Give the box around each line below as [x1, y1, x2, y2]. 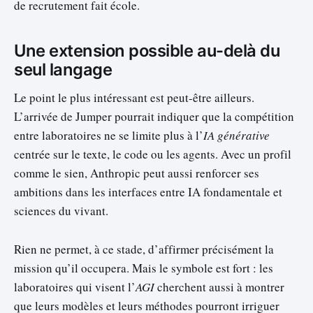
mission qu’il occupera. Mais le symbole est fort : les [14, 259, 273, 276]
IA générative [203, 127, 270, 144]
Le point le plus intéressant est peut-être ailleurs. [14, 89, 254, 106]
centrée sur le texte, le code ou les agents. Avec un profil [14, 146, 291, 163]
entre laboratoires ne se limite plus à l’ [14, 127, 203, 144]
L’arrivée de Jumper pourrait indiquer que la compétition [14, 108, 294, 125]
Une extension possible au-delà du [14, 40, 280, 61]
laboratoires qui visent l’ [14, 278, 136, 295]
